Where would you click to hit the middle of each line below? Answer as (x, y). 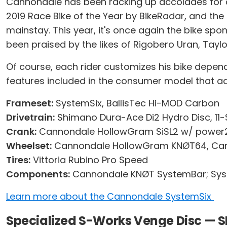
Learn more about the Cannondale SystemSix (110, 196)
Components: (38, 174)
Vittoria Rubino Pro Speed (89, 160)
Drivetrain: (30, 117)
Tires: (18, 160)
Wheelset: (29, 146)
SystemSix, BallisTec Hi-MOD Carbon (136, 103)
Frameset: (30, 103)
